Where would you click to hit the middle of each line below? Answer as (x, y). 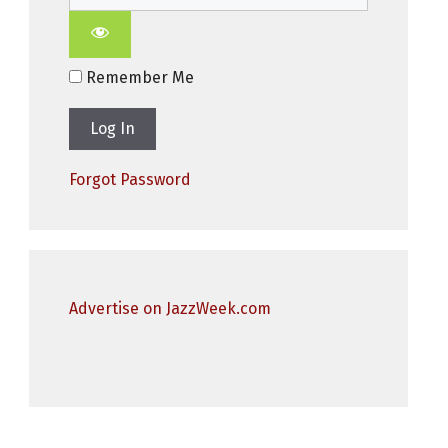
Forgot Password (129, 179)
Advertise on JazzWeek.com (169, 309)
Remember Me (137, 77)
